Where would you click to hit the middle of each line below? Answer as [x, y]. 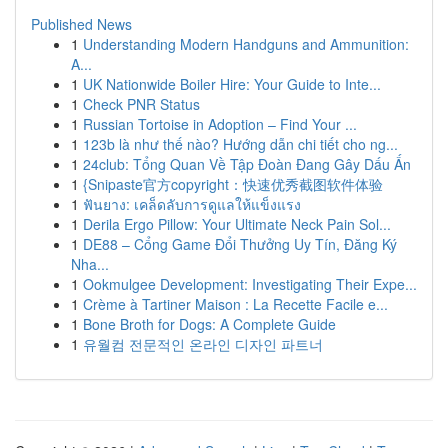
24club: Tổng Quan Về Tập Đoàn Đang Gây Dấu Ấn [247, 164]
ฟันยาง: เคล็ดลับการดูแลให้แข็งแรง [192, 204]
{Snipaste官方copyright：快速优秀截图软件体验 [233, 184]
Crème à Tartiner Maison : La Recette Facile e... [235, 304]
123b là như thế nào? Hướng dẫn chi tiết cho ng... [240, 144]
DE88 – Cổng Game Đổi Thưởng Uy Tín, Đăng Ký [240, 244]
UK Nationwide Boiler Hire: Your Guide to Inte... [232, 84]
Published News [81, 24]
